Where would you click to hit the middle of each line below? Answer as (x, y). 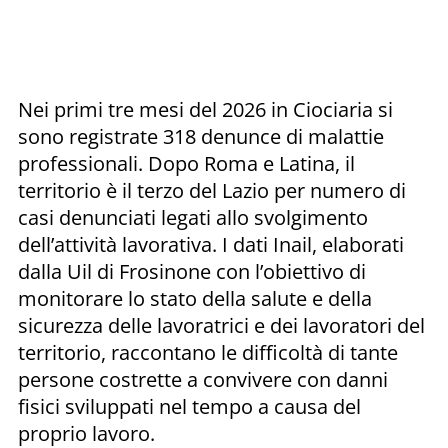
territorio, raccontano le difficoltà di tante (208, 352)
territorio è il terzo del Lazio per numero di (212, 190)
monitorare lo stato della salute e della (195, 298)
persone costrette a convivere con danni (203, 379)
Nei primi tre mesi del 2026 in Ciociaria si (205, 109)
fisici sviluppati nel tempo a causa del (189, 406)
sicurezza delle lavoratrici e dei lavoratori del (221, 325)
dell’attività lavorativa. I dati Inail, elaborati (211, 244)
